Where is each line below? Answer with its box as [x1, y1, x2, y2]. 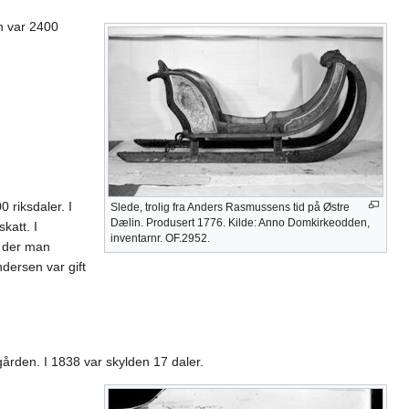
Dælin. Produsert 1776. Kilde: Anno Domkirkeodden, [110, 216, 370, 230]
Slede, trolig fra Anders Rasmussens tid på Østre [110, 201, 350, 215]
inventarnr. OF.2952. [110, 232, 210, 246]
